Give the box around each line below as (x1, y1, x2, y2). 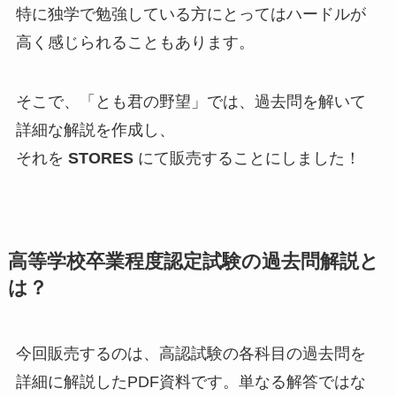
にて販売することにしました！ (133, 149, 361, 168)
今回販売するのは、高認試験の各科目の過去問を (15, 345, 366, 363)
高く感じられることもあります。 (15, 33, 255, 51)
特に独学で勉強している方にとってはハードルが (15, 4, 366, 23)
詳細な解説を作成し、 (15, 121, 175, 140)
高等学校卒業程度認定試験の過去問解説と (7, 251, 379, 273)
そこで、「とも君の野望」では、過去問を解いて (15, 93, 366, 111)
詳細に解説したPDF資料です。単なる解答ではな (15, 373, 366, 392)
